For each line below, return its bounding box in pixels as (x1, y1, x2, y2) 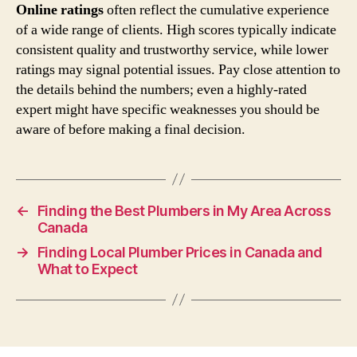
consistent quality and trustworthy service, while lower (16, 40, 328, 59)
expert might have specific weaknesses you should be (16, 100, 320, 119)
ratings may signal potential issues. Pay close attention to (16, 60, 340, 79)
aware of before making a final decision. (16, 120, 245, 139)
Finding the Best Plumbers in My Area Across (37, 202, 331, 219)
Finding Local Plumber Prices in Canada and (37, 243, 323, 261)
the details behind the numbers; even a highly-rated (16, 80, 307, 99)
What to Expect (37, 260, 138, 277)
